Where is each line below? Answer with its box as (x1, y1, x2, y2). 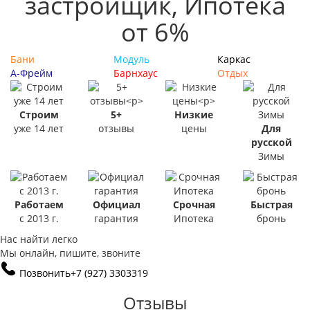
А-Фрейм (10, 66, 53, 80)
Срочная (172, 198, 215, 211)
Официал (92, 198, 140, 211)
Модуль (113, 53, 150, 66)
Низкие (174, 108, 213, 121)
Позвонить (19, 266, 71, 280)
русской (250, 136, 292, 149)
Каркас (217, 53, 250, 66)
